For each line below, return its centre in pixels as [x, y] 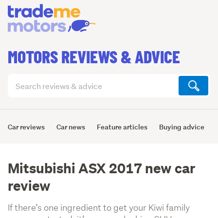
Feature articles [122, 127]
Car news [71, 127]
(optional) [21, 103]
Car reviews [26, 127]
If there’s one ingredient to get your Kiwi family [99, 208]
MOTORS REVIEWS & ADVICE [94, 56]
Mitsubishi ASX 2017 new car [101, 168]
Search [20, 79]
